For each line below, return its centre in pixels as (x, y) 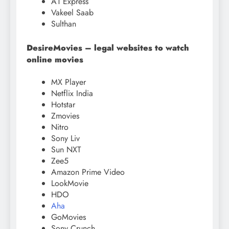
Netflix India (72, 93)
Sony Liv (65, 138)
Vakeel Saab (72, 13)
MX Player (68, 82)
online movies (55, 60)
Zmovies (65, 116)
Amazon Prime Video (88, 172)
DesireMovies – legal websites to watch (108, 48)
